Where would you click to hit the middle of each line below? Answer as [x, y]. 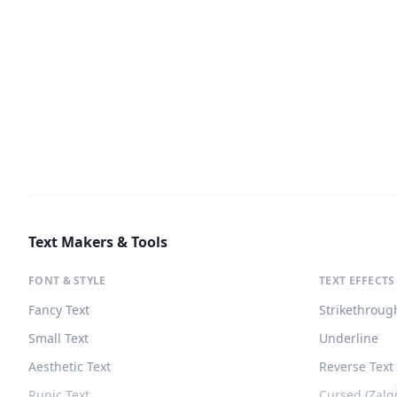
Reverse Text [356, 366]
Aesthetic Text [70, 366]
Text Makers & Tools [98, 242]
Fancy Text [59, 310]
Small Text [58, 338]
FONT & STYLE [67, 280]
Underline [349, 338]
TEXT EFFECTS [357, 280]
